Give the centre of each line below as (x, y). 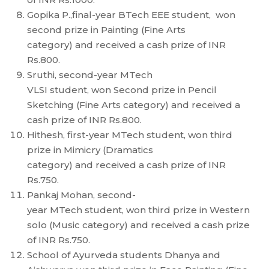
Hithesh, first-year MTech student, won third (130, 135)
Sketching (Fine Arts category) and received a (134, 105)
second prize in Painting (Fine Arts (106, 30)
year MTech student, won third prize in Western (138, 210)
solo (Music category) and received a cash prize (138, 225)
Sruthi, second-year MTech (90, 75)
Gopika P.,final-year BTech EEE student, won (131, 15)
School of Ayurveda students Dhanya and (124, 255)
